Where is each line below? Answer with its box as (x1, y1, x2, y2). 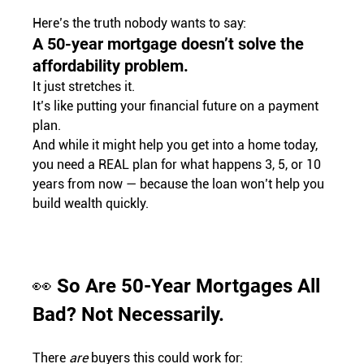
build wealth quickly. (32, 196, 149, 212)
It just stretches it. (32, 79, 136, 95)
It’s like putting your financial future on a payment (32, 98, 323, 115)
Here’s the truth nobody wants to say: (32, 15, 247, 32)
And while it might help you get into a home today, (32, 137, 322, 154)
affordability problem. (32, 56, 189, 76)
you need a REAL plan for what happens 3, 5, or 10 (32, 157, 325, 173)
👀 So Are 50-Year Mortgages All (32, 275, 326, 298)
